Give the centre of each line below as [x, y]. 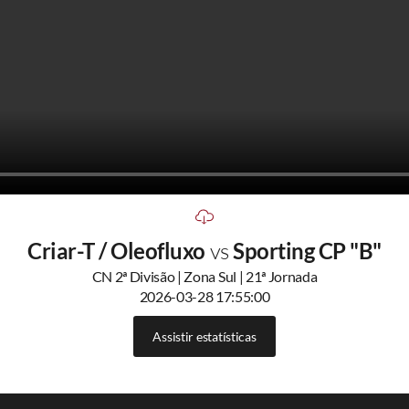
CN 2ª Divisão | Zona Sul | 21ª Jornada [204, 277]
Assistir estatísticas [204, 336]
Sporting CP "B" [307, 251]
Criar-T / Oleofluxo [119, 251]
